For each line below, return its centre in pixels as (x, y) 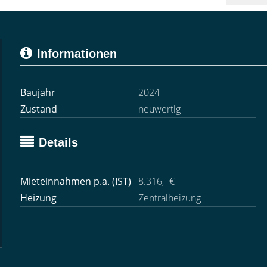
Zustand (39, 109)
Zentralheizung (169, 198)
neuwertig (159, 109)
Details (58, 142)
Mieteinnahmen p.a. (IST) (76, 181)
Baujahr (38, 92)
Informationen (77, 54)
